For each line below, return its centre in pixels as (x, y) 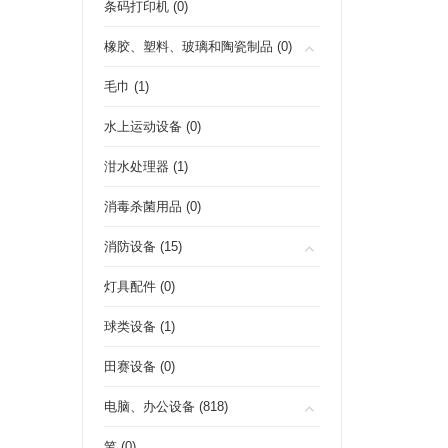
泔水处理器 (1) (146, 166)
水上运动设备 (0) (152, 126)
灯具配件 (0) (139, 286)
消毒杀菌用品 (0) (152, 206)
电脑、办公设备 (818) (166, 406)
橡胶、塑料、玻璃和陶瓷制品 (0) (198, 46)
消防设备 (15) (143, 246)
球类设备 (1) (139, 326)
